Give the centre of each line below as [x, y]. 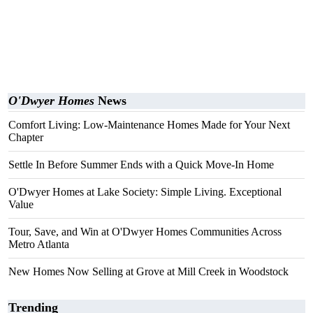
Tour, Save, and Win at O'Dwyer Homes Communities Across [145, 232]
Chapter [26, 137]
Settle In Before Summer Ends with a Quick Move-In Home [141, 165]
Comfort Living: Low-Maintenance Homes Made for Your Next [149, 125]
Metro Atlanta [39, 244]
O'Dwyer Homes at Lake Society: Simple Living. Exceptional [145, 192]
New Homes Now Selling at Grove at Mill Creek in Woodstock [148, 271]
